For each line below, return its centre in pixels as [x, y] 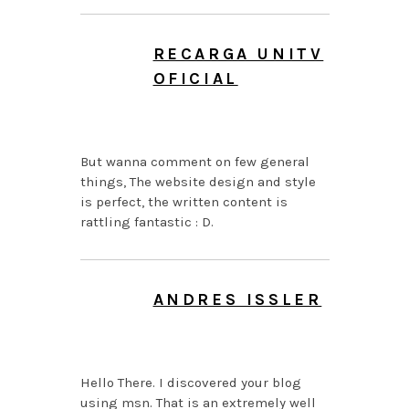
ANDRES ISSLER [237, 300]
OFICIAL [195, 79]
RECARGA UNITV [238, 54]
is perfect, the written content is [184, 202]
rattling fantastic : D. [147, 222]
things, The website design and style [198, 182]
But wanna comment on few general [194, 162]
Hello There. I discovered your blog [190, 383]
